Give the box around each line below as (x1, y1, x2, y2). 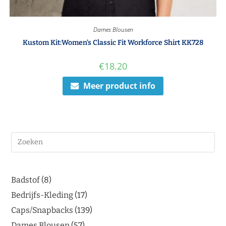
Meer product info (83, 80, 155, 92)
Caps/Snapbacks (11, 205, 74, 215)
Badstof (11, 175, 40, 185)
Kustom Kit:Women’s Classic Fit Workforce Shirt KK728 (23, 38, 203, 47)
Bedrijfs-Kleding (11, 190, 74, 200)
